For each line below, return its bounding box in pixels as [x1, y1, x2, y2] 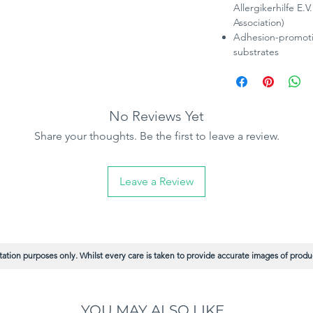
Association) [233, 16, 284, 29]
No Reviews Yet [109, 108, 204, 125]
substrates [233, 45, 279, 59]
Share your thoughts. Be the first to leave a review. [34, 129, 279, 143]
